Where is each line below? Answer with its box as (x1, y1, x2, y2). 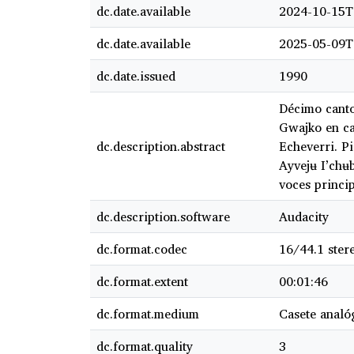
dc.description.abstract (96, 136, 225, 157)
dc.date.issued (96, 66, 175, 87)
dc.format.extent (96, 271, 188, 292)
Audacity (279, 206, 329, 228)
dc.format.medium (96, 303, 199, 325)
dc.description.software (96, 206, 230, 228)
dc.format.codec (96, 239, 187, 260)
